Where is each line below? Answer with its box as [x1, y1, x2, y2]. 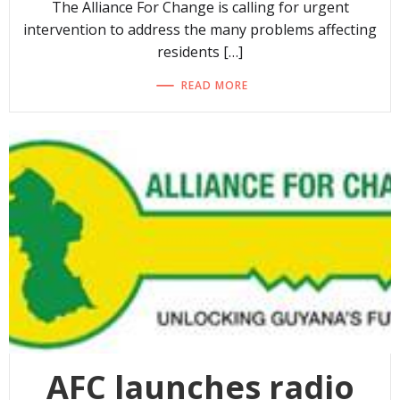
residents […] [157, 42, 243, 62]
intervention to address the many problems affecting [23, 20, 377, 40]
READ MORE [181, 77, 248, 93]
